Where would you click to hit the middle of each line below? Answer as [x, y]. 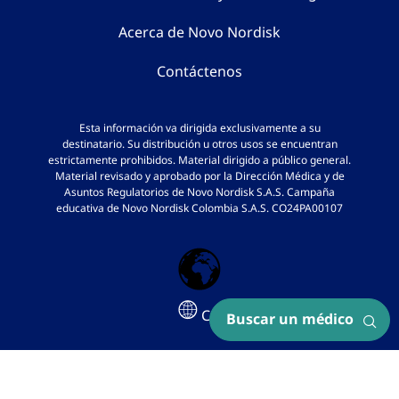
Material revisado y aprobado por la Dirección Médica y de [199, 176]
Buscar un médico [290, 319]
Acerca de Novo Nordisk [199, 33]
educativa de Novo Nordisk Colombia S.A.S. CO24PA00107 [199, 208]
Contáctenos [199, 72]
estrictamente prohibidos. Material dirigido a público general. [199, 160]
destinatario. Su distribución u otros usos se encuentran [199, 144]
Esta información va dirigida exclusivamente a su [199, 128]
